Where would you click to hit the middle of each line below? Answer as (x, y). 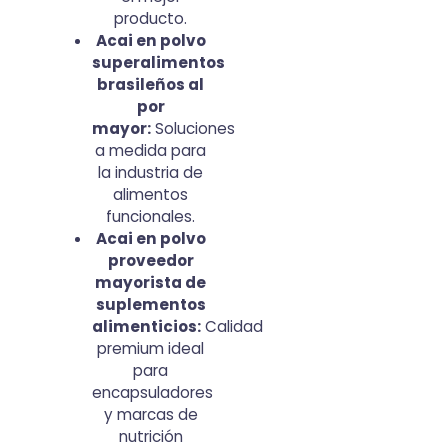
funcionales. (151, 216)
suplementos (150, 304)
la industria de (151, 172)
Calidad (232, 326)
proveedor (150, 260)
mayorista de (151, 282)
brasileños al (151, 84)
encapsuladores (153, 392)
